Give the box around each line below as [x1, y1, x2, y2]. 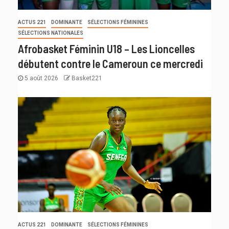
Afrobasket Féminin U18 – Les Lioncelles [18, 41, 195, 55]
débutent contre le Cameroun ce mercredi [18, 56, 203, 70]
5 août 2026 [23, 74, 60, 82]
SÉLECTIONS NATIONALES [18, 30, 83, 36]
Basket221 [72, 74, 102, 82]
